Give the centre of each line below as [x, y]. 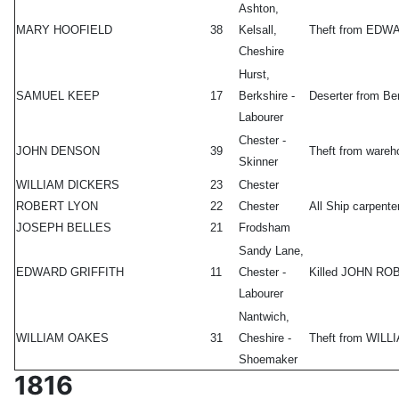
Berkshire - [267, 96]
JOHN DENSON [58, 151]
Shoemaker [268, 360]
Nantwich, [264, 317]
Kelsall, [258, 30]
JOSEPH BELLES [64, 228]
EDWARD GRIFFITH [70, 273]
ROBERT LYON [57, 207]
